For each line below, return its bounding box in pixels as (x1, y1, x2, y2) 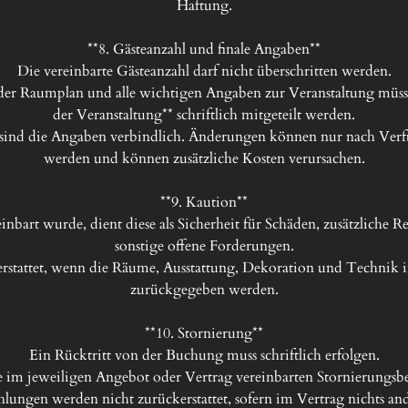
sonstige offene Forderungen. (114, 236, 294, 256)
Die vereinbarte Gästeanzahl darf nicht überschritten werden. (16, 61, 392, 81)
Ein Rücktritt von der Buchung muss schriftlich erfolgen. (28, 345, 380, 365)
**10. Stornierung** (145, 323, 263, 343)
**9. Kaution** (160, 192, 248, 212)
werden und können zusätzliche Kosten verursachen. (43, 148, 365, 168)
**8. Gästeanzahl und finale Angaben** (87, 39, 321, 59)
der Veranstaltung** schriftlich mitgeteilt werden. (53, 105, 355, 125)
